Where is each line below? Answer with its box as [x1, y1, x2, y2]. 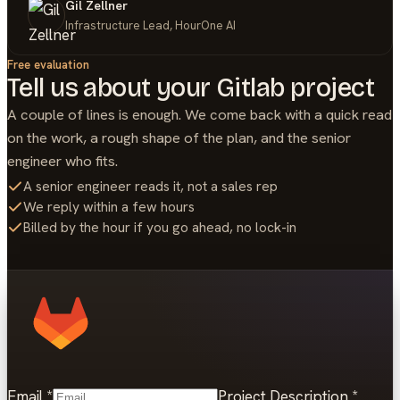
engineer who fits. [7, 151, 118, 171]
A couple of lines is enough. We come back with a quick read [7, 104, 392, 125]
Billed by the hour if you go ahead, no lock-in [22, 218, 296, 237]
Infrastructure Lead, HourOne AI [65, 17, 237, 33]
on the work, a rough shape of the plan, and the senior [7, 128, 351, 148]
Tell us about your [7, 72, 217, 104]
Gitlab [216, 72, 285, 104]
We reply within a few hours [22, 197, 195, 217]
